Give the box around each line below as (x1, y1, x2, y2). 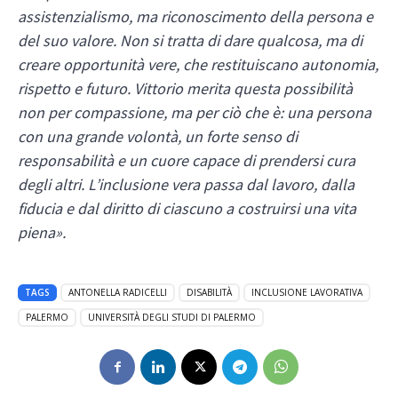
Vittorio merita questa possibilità (134, 78, 353, 99)
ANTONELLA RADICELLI (68, 286, 167, 299)
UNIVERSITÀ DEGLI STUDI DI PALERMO (88, 311, 256, 324)
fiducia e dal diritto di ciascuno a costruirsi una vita (18, 198, 356, 219)
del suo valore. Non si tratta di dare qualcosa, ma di (18, 30, 362, 52)
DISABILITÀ (187, 286, 232, 299)
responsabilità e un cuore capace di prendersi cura (18, 150, 355, 171)
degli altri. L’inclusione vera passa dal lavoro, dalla (18, 174, 354, 195)
